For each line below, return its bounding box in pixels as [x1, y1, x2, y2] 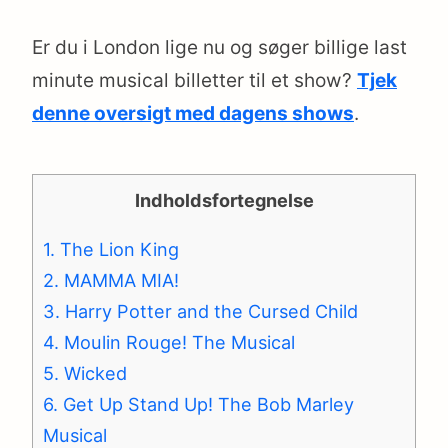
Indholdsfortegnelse [134, 188, 314, 211]
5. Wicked [43, 361, 127, 384]
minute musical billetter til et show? [32, 69, 357, 93]
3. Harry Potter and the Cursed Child [43, 299, 358, 322]
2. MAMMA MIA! [43, 268, 179, 291]
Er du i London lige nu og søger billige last [32, 36, 407, 60]
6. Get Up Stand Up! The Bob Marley [43, 392, 354, 415]
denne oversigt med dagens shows [32, 102, 354, 126]
